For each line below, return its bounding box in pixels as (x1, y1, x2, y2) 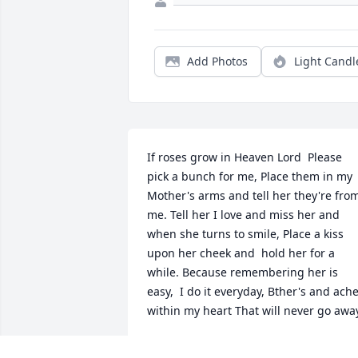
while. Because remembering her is (147, 265, 338, 280)
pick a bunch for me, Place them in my (147, 169, 352, 185)
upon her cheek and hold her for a (147, 245, 335, 261)
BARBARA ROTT (147, 340, 232, 356)
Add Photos (187, 54, 248, 70)
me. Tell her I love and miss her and (147, 207, 340, 223)
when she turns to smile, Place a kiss (147, 226, 344, 242)
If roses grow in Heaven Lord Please (147, 149, 342, 165)
